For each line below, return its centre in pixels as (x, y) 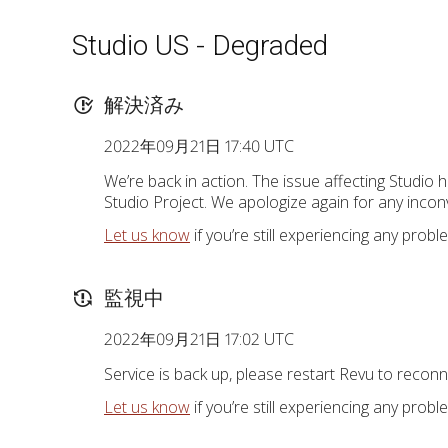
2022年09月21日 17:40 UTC (199, 146)
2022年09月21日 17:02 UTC (199, 339)
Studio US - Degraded (200, 45)
